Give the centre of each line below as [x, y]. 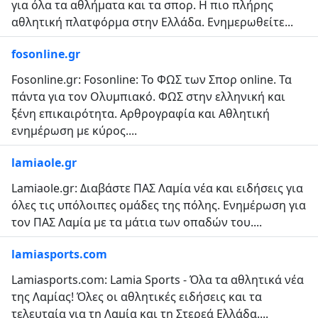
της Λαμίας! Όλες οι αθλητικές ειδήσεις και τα [137, 296]
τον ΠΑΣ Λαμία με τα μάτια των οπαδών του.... [137, 222]
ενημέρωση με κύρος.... [74, 130]
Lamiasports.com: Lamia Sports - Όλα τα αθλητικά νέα [158, 279]
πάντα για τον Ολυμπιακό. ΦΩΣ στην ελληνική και [148, 96]
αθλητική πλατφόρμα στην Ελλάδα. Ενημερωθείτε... [152, 22]
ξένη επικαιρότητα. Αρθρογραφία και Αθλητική [141, 113]
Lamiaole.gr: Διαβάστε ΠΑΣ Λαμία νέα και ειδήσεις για [157, 188]
